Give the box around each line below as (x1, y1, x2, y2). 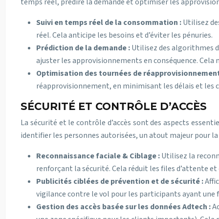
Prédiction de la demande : (36, 43, 131, 53)
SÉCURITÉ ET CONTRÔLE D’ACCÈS (21, 100, 207, 112)
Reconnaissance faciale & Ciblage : (36, 151, 161, 161)
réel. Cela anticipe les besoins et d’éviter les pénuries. (36, 30, 213, 41)
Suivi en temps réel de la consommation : (36, 17, 183, 28)
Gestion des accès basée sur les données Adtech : (36, 201, 212, 212)
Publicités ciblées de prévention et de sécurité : (36, 176, 205, 187)
